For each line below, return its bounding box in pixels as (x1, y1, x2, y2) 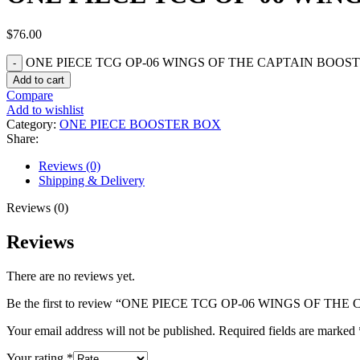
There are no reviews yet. (6, 268, 135, 283)
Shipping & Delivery (39, 173, 145, 187)
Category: (6, 117, 56, 131)
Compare (6, 88, 53, 102)
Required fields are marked (219, 323, 358, 337)
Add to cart (13, 73, 64, 86)
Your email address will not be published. (6, 323, 215, 337)
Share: (6, 131, 39, 145)
